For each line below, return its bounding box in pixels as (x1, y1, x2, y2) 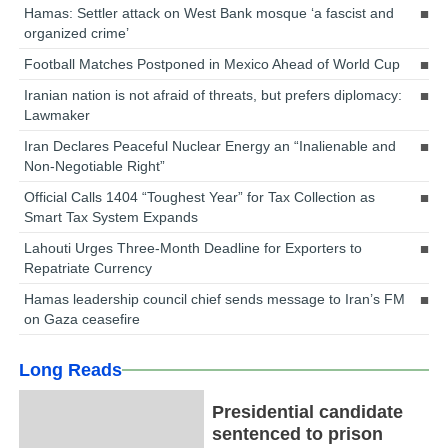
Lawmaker (24, 107, 91, 123)
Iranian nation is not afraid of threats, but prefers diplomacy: (24, 87, 403, 103)
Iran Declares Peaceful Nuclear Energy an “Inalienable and (24, 138, 397, 154)
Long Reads (19, 360, 123, 380)
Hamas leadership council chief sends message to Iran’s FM (24, 291, 406, 307)
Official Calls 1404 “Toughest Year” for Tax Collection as (24, 189, 376, 205)
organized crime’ (24, 25, 130, 41)
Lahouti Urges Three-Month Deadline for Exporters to (24, 240, 363, 256)
